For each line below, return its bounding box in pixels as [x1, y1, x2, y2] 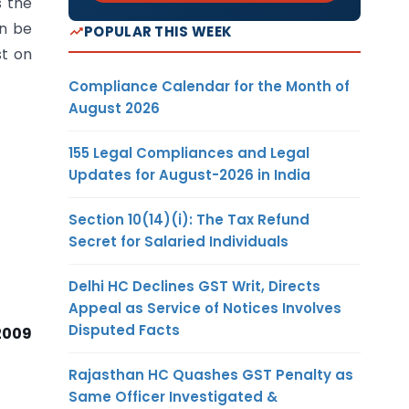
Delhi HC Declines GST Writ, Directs [68, 276, 320, 296]
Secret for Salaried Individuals [68, 231, 288, 251]
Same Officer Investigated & [68, 386, 278, 406]
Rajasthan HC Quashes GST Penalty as [68, 364, 353, 384]
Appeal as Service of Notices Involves [68, 298, 341, 318]
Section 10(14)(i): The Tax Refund [68, 209, 309, 229]
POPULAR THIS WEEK [84, 21, 233, 41]
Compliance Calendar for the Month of [68, 76, 350, 96]
